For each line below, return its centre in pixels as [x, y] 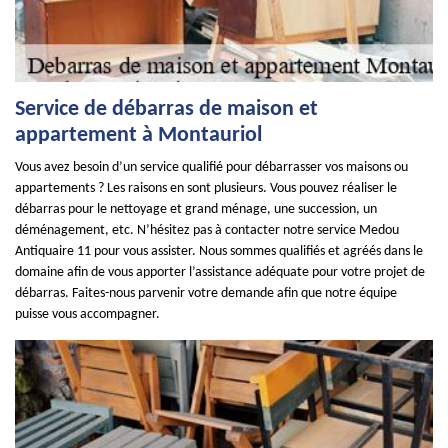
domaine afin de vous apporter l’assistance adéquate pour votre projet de [220, 272]
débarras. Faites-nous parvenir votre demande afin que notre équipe [206, 293]
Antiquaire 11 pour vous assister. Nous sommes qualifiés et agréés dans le [219, 251]
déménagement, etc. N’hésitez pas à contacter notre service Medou [207, 230]
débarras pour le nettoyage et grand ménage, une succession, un [196, 209]
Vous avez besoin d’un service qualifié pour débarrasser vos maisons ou [211, 167]
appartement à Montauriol [138, 135]
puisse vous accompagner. [87, 314]
